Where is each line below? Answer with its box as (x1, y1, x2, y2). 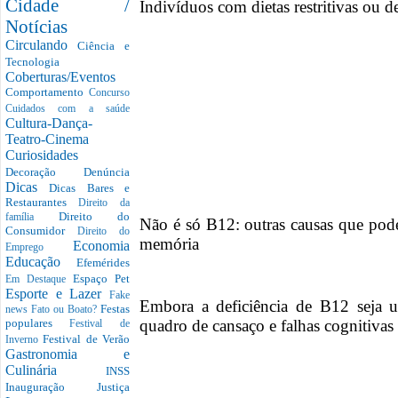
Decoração (5, 165, 84, 179)
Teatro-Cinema (5, 131, 89, 147)
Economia (73, 238, 130, 254)
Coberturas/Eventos (5, 69, 115, 85)
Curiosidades (5, 147, 78, 163)
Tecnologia (5, 55, 60, 69)
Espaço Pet (73, 272, 130, 286)
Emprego (5, 242, 73, 254)
